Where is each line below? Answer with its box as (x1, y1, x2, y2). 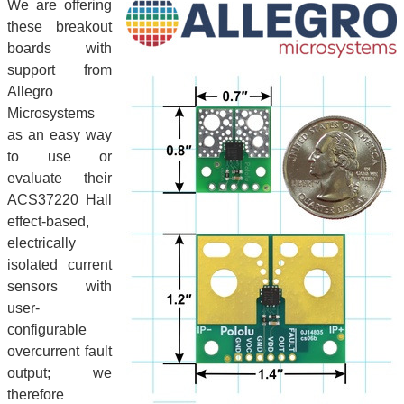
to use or (7, 149, 112, 165)
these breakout (7, 19, 112, 35)
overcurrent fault (7, 344, 112, 360)
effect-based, (7, 214, 89, 230)
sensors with (7, 279, 112, 295)
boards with (7, 41, 112, 57)
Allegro (7, 84, 53, 100)
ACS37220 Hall (7, 192, 112, 208)
